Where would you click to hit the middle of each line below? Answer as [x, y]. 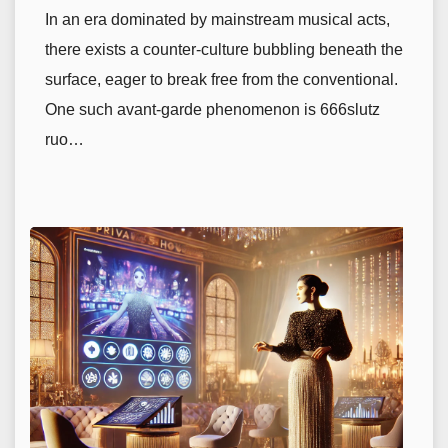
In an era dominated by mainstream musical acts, [217, 19]
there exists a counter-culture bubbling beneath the [224, 49]
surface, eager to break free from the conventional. [221, 79]
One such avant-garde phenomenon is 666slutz [212, 109]
